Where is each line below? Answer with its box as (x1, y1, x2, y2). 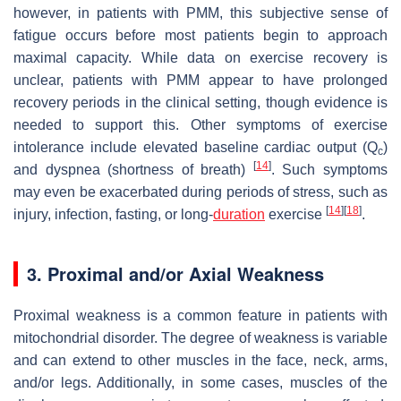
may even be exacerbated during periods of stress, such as (13, 184, 388, 200)
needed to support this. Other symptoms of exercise (13, 117, 388, 133)
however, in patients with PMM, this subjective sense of (13, 5, 388, 21)
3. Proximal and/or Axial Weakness (27, 260, 324, 287)
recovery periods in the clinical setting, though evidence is (13, 95, 388, 111)
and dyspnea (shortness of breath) (13, 162, 253, 178)
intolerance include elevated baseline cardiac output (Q (13, 140, 378, 156)
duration (213, 207, 265, 223)
